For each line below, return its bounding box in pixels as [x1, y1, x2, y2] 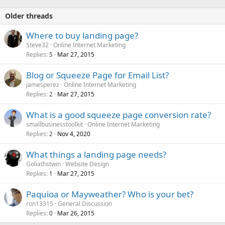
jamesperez [26, 80, 59, 89]
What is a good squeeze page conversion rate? [26, 108, 211, 121]
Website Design [65, 159, 109, 168]
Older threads [5, 11, 53, 21]
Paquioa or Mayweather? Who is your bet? [26, 188, 193, 200]
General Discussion [58, 199, 112, 208]
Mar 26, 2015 [57, 208, 94, 217]
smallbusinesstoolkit [26, 120, 83, 129]
